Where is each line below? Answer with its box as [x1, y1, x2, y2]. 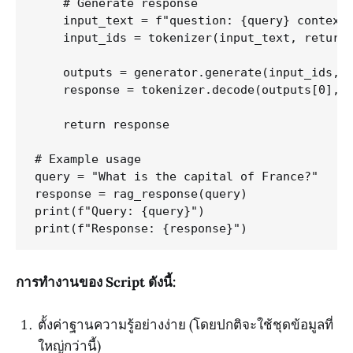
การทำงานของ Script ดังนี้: [16, 273, 176, 291]
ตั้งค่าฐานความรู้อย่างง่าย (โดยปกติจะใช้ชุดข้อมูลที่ [38, 315, 333, 333]
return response [35, 117, 169, 132]
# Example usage [35, 152, 141, 167]
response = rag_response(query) [35, 187, 247, 202]
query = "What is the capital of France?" [35, 169, 318, 184]
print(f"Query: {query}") [35, 204, 205, 219]
